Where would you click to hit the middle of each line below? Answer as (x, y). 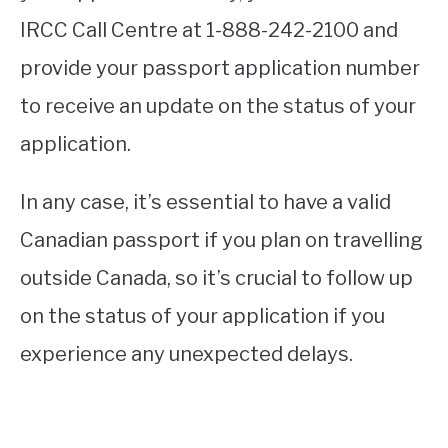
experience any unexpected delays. (186, 353)
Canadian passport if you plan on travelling (221, 239)
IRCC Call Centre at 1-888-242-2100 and (209, 29)
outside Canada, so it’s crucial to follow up (216, 277)
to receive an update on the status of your (218, 105)
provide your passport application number (220, 67)
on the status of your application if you (202, 315)
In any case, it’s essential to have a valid (205, 201)
